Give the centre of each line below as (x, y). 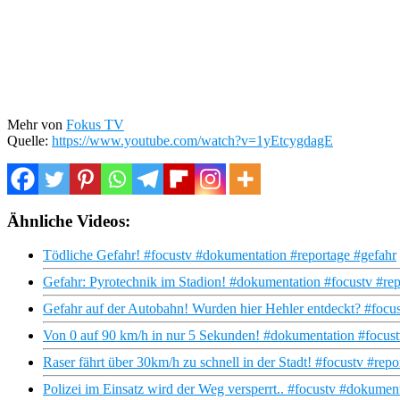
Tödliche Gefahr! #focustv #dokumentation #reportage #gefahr (220, 255)
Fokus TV (95, 124)
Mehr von (37, 124)
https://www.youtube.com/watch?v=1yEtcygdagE (192, 140)
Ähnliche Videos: (69, 221)
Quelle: (29, 140)
